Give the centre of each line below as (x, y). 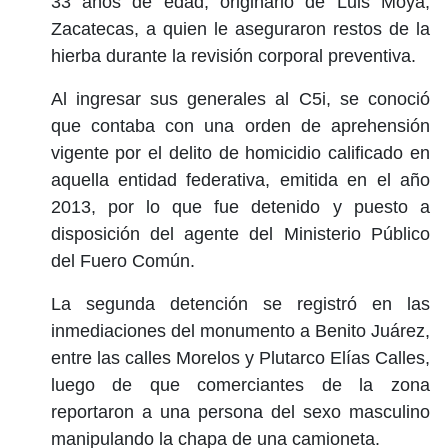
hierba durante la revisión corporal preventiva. (233, 55)
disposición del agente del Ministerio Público (240, 233)
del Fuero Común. (122, 260)
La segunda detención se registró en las (240, 303)
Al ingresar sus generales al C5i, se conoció (240, 98)
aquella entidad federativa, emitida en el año (240, 179)
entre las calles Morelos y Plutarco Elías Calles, (240, 357)
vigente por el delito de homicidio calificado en (240, 152)
